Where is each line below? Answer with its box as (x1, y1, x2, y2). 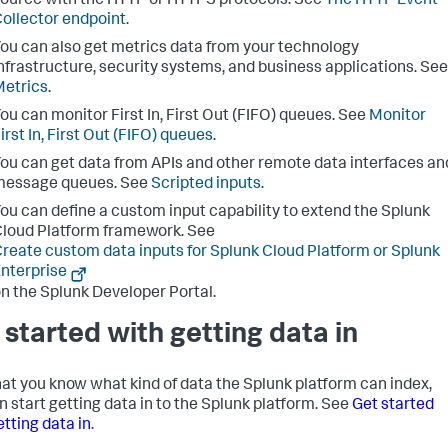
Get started (352, 397, 434, 414)
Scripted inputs (151, 176, 261, 193)
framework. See (100, 224, 215, 241)
